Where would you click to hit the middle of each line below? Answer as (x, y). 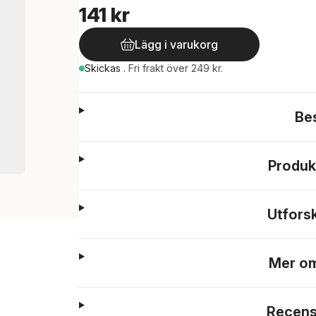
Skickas (104, 68)
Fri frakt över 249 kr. (176, 68)
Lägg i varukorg (176, 44)
